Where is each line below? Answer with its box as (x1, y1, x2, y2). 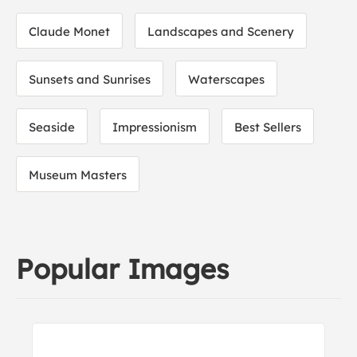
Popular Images (16, 252, 229, 286)
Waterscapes (188, 72, 265, 87)
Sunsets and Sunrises (29, 72, 151, 87)
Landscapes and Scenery (147, 24, 294, 39)
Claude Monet (29, 24, 110, 39)
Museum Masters (29, 167, 127, 182)
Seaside (29, 120, 75, 135)
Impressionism (112, 120, 197, 135)
